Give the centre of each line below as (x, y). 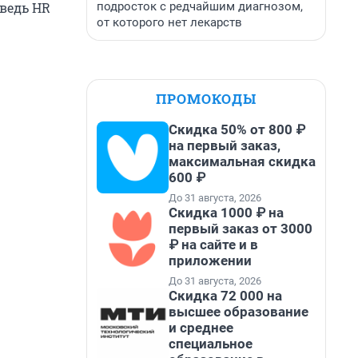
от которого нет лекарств (169, 22)
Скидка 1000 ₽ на (226, 213)
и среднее (201, 328)
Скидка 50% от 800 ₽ (237, 129)
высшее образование (239, 312)
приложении (210, 261)
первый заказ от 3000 (241, 229)
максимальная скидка (242, 161)
